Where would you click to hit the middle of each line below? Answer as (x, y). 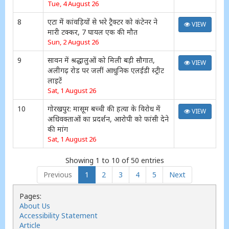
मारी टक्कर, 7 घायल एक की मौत (93, 32)
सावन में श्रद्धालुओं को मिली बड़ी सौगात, (101, 60)
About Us (35, 206)
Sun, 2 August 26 (73, 42)
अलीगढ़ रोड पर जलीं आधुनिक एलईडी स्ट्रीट (106, 70)
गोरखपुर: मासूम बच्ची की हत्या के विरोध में (104, 109)
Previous (58, 175)
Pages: (30, 196)
